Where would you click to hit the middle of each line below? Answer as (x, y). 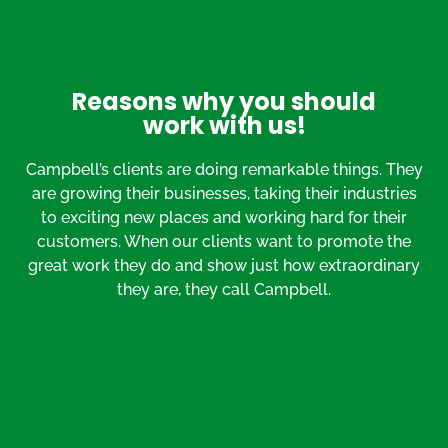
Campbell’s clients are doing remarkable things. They (224, 169)
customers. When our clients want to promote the (224, 241)
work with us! (224, 125)
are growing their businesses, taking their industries (224, 193)
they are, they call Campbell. (224, 289)
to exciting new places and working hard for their (224, 217)
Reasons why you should (224, 101)
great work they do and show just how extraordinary (224, 265)
